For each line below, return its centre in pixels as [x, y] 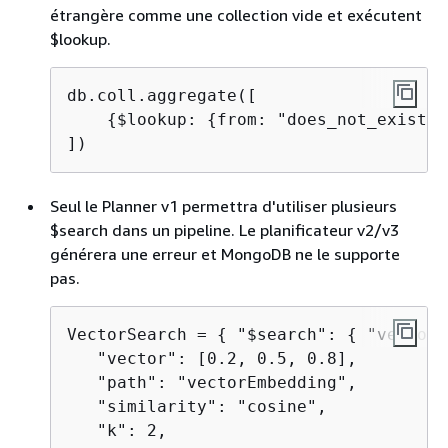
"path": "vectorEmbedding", [217, 382]
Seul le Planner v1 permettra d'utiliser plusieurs [223, 206]
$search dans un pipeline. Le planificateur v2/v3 [224, 230]
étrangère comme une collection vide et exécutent [236, 15]
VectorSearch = [142, 334]
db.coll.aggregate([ [162, 95]
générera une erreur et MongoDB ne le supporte [225, 254]
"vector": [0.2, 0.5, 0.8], [217, 358]
